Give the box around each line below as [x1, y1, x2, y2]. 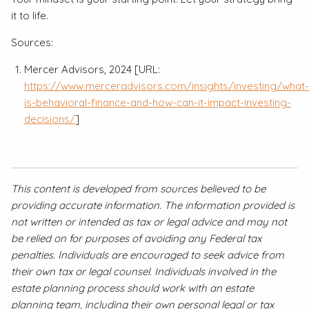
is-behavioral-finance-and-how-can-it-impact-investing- [23, 95, 291, 109]
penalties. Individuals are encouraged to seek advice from [11, 248, 285, 262]
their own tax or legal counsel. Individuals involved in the [11, 265, 277, 279]
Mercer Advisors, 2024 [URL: [23, 62, 160, 76]
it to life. [11, 8, 49, 22]
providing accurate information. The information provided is [11, 199, 295, 212]
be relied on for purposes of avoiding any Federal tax [11, 232, 262, 246]
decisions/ [23, 112, 75, 126]
